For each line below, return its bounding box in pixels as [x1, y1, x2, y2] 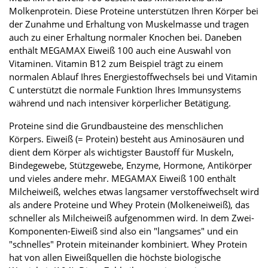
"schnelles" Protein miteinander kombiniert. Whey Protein [9, 238, 247, 251]
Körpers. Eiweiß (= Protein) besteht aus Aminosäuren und [9, 133, 244, 145]
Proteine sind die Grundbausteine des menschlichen [9, 120, 223, 132]
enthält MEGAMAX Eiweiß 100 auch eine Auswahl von [9, 44, 231, 57]
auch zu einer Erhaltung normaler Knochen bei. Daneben [9, 31, 242, 44]
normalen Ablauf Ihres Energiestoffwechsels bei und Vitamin [9, 71, 257, 83]
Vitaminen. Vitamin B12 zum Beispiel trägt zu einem [9, 57, 223, 70]
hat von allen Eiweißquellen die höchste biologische [9, 251, 221, 264]
